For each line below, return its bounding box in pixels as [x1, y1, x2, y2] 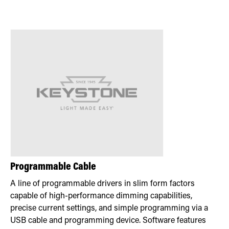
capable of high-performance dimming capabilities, [10, 192, 192, 200]
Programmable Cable [10, 162, 96, 173]
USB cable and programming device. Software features [10, 216, 206, 225]
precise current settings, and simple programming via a [10, 204, 208, 213]
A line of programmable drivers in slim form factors [10, 179, 195, 188]
